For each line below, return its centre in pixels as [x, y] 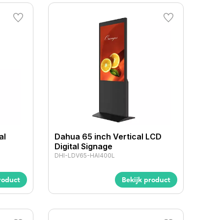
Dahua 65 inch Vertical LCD [108, 136]
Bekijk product [146, 179]
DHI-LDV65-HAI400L [85, 155]
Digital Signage [84, 146]
